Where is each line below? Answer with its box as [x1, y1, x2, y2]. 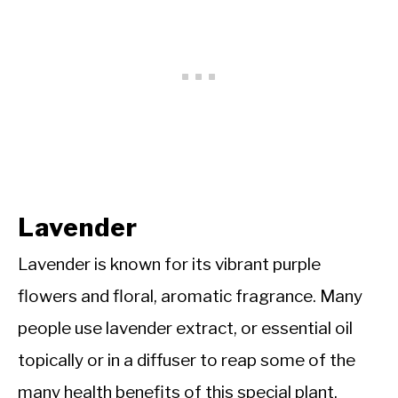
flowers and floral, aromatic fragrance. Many [18, 286, 362, 307]
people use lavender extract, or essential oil [18, 318, 353, 339]
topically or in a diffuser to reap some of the [18, 350, 355, 371]
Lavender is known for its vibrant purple [18, 254, 321, 275]
